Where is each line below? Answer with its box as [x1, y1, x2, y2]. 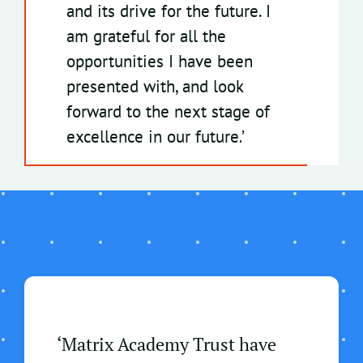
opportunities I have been [66, 50, 253, 73]
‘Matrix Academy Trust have [57, 332, 276, 357]
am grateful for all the [66, 25, 226, 48]
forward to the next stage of [66, 100, 270, 123]
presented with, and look [66, 75, 244, 98]
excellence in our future [66, 126, 239, 148]
